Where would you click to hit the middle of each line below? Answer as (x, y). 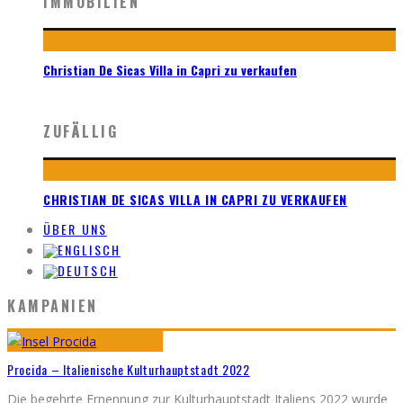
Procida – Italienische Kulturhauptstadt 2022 (129, 370)
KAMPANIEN (53, 305)
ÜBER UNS (75, 228)
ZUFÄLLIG (81, 131)
